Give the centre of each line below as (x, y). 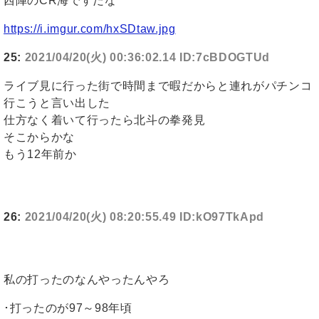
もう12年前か (40, 155)
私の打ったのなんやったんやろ (87, 280)
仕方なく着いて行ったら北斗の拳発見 (105, 120)
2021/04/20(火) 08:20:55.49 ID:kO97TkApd (145, 217)
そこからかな (39, 137)
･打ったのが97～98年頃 (68, 308)
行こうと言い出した (57, 103)
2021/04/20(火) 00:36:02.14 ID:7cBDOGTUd (147, 58)
